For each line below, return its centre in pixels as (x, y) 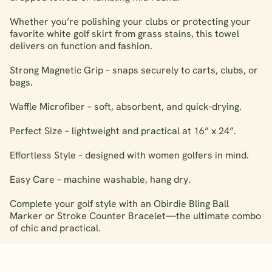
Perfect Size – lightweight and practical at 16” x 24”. (123, 131)
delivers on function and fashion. (81, 46)
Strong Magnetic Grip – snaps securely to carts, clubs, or (134, 70)
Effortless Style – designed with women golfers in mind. (129, 155)
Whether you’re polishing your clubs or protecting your (130, 21)
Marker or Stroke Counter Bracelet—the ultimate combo (135, 216)
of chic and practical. (55, 228)
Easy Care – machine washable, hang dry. (100, 179)
